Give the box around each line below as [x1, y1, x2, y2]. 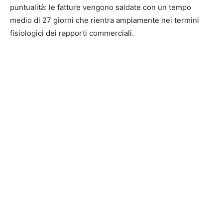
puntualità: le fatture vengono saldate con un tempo [10, 2, 191, 12]
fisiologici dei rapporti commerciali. [10, 28, 134, 38]
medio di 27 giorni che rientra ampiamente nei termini [10, 15, 199, 25]
